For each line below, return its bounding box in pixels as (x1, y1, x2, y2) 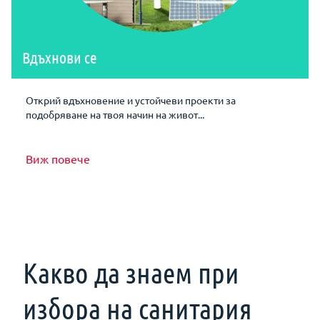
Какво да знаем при (23, 254, 239, 289)
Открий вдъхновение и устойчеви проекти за (26, 93, 236, 106)
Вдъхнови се (22, 47, 97, 66)
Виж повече (26, 151, 90, 166)
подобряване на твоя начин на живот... (26, 107, 204, 121)
